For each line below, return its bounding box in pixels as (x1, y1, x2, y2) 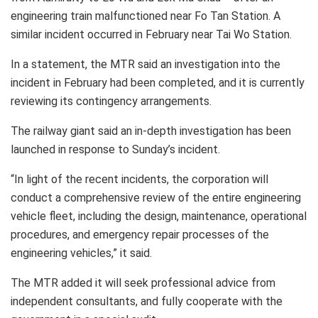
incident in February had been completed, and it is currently (11, 75, 305, 89)
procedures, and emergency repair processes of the (11, 227, 269, 241)
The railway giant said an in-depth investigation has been (11, 124, 291, 138)
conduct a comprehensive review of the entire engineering (11, 190, 301, 204)
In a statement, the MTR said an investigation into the (11, 57, 280, 71)
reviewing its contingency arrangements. (11, 94, 212, 108)
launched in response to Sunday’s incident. (11, 142, 220, 156)
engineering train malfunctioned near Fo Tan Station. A (11, 9, 280, 23)
